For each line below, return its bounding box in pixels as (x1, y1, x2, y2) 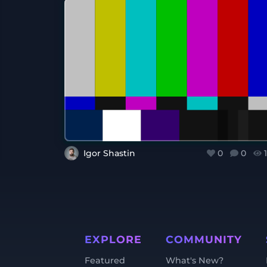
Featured (85, 255, 125, 266)
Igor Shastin (83, 148, 135, 159)
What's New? (166, 255, 223, 266)
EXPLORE (85, 233, 142, 246)
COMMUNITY (166, 233, 242, 246)
